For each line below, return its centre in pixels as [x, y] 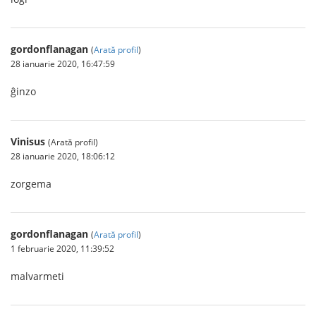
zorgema [31, 184]
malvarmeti [37, 276]
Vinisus [28, 141]
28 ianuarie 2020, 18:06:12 [63, 156]
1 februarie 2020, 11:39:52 [62, 248]
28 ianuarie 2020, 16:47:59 [63, 63]
